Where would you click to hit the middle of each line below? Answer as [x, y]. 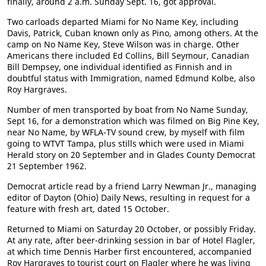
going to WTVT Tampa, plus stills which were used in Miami [126, 143]
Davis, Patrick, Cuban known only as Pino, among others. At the [133, 33]
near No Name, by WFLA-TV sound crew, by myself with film [126, 132]
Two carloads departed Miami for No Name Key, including [123, 21]
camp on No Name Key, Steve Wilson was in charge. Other [123, 44]
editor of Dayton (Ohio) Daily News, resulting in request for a [129, 197]
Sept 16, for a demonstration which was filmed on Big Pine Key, [133, 121]
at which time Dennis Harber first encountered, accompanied [129, 251]
